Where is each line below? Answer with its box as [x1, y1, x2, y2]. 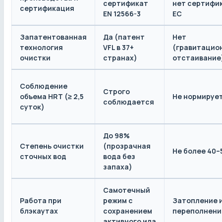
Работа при [20, 196, 61, 206]
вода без [103, 152, 135, 162]
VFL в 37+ [103, 43, 134, 53]
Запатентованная [20, 32, 87, 42]
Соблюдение [20, 81, 67, 91]
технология [20, 43, 63, 53]
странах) [103, 53, 137, 63]
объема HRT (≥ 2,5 [20, 92, 84, 102]
